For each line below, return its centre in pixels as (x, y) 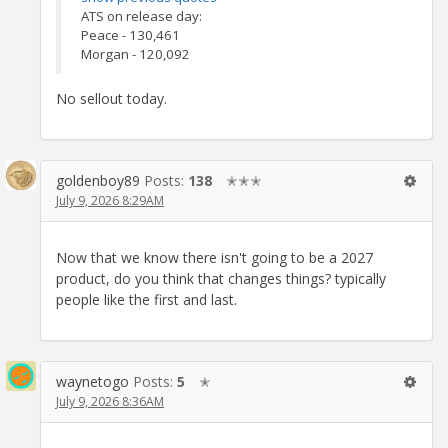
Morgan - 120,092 (135, 53)
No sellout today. (111, 98)
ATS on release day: (141, 15)
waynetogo (92, 382)
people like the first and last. (146, 300)
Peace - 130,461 (130, 34)
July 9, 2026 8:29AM (110, 200)
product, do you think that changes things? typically (221, 279)
